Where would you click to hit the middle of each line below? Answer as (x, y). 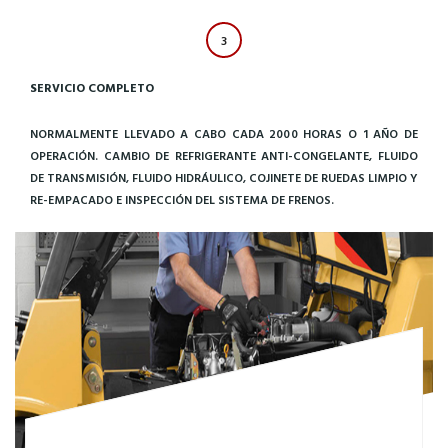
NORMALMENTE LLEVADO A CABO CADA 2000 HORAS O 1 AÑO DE (224, 134)
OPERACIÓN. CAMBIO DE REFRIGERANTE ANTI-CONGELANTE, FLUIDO (224, 156)
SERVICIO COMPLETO (92, 88)
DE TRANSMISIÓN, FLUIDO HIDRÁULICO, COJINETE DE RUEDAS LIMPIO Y (224, 178)
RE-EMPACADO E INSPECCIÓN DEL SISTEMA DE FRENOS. (182, 200)
